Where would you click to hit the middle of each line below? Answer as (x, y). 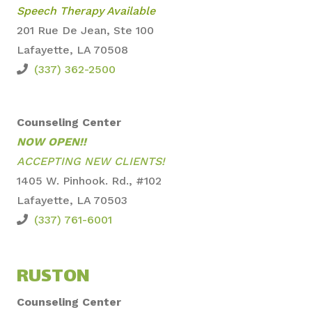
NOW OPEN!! (52, 141)
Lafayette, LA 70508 (72, 49)
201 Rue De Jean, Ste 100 (85, 30)
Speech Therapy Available (86, 10)
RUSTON (53, 277)
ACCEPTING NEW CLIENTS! (91, 161)
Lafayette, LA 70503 (72, 200)
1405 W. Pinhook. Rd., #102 (89, 180)
